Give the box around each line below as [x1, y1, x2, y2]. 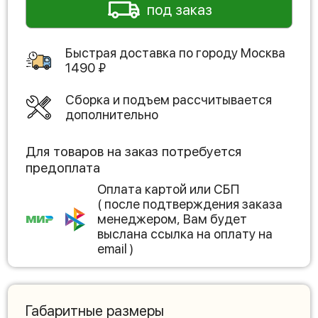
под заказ [147, 1, 212, 19]
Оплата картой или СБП [97, 182, 239, 197]
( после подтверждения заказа [97, 197, 283, 212]
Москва [241, 45, 285, 61]
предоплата [26, 160, 100, 177]
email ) [97, 241, 133, 257]
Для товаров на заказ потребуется [26, 143, 241, 160]
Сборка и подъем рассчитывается [65, 92, 272, 108]
